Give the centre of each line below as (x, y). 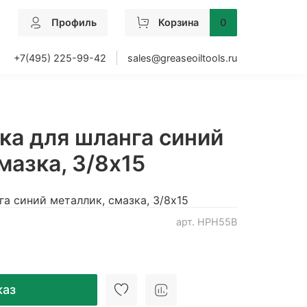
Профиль (74, 23)
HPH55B (217, 222)
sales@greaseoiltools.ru (182, 58)
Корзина (179, 23)
